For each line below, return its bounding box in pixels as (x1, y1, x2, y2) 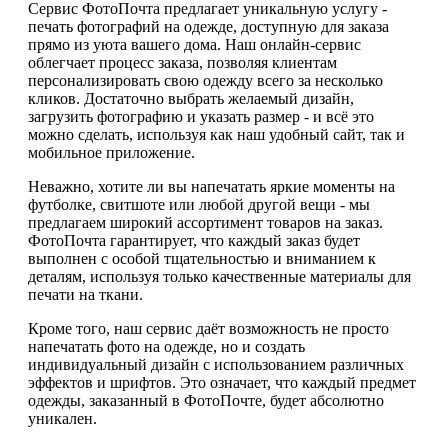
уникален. (28, 410, 97, 428)
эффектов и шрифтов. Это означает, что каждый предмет (28, 374, 416, 392)
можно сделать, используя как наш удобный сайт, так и (28, 126, 405, 144)
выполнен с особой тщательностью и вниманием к (28, 250, 376, 268)
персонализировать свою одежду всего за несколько (28, 72, 383, 90)
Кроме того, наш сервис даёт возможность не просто (28, 320, 389, 338)
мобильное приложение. (28, 144, 195, 162)
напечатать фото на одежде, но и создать (28, 338, 305, 356)
